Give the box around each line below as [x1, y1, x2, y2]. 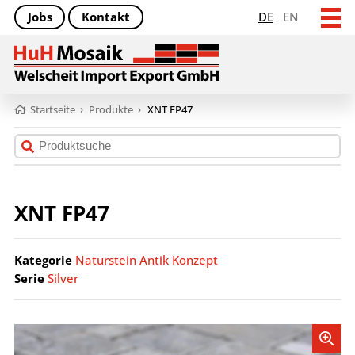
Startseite [30, 103, 76, 117]
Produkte [89, 103, 134, 117]
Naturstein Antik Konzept [74, 251, 218, 268]
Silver [47, 269, 78, 286]
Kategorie [13, 251, 72, 268]
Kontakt [82, 9, 131, 25]
